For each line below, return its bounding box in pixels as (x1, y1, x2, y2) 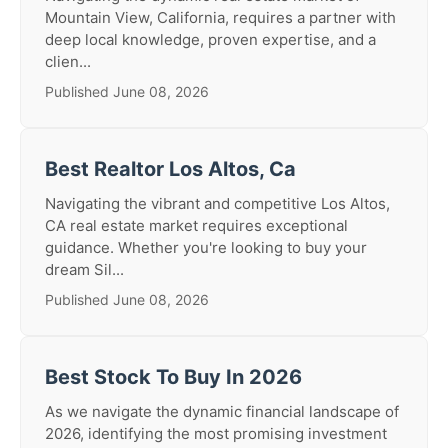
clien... (45, 52, 91, 71)
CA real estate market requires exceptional (45, 216, 348, 235)
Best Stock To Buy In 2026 (45, 365, 302, 389)
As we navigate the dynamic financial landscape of (45, 402, 399, 421)
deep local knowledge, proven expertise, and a (45, 30, 376, 49)
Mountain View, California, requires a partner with (45, 8, 396, 27)
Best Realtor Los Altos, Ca (45, 157, 296, 181)
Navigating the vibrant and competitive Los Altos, (45, 194, 390, 213)
